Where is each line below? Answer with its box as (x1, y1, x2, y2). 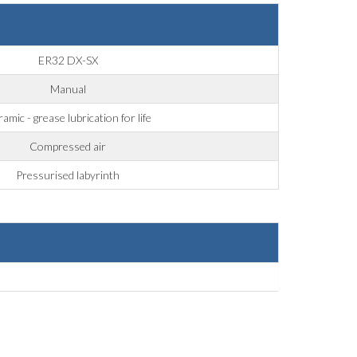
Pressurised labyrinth (16, 168, 120, 182)
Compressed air (29, 139, 107, 154)
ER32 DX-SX (37, 53, 98, 68)
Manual (49, 82, 86, 96)
